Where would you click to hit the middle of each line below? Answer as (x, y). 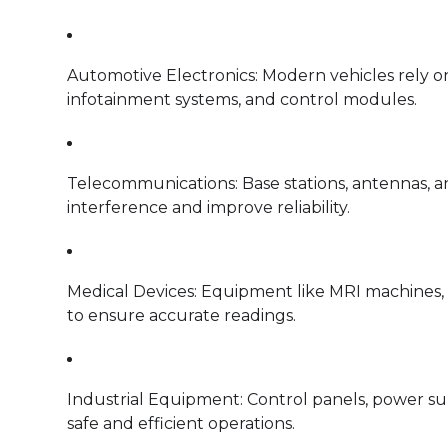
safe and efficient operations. (181, 423)
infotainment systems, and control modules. (242, 99)
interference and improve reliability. (208, 207)
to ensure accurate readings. (181, 315)
